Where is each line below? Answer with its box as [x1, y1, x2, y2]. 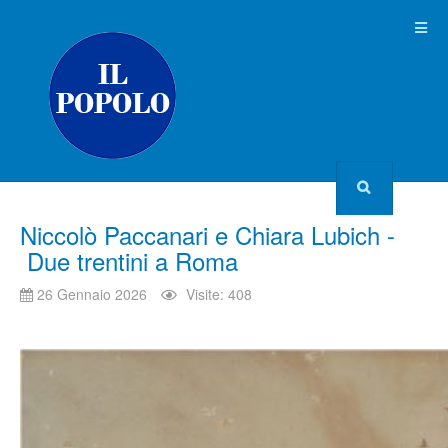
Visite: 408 [186, 284, 252, 304]
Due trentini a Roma [20, 243, 238, 278]
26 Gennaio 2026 [37, 284, 147, 304]
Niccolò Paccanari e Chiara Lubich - [20, 217, 395, 252]
